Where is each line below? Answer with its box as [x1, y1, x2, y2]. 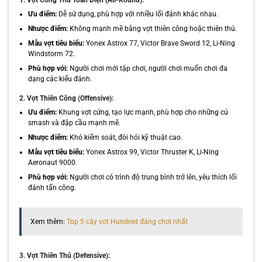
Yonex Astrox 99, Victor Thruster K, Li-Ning [84, 147, 219, 156]
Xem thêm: [30, 217, 67, 226]
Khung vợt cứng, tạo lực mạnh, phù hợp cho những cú [56, 108, 228, 116]
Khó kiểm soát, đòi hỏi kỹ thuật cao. [67, 133, 182, 142]
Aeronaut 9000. [27, 158, 77, 167]
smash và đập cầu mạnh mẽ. [27, 118, 120, 127]
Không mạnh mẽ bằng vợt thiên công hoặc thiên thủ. [67, 24, 237, 33]
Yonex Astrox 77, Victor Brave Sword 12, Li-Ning [84, 39, 235, 47]
